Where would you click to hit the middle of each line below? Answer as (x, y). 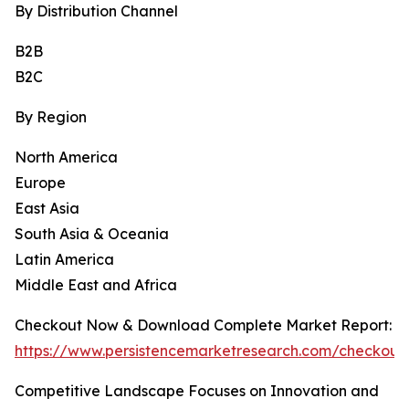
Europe (40, 183)
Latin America (64, 260)
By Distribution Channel (96, 11)
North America (66, 157)
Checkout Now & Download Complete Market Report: (203, 325)
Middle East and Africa (96, 285)
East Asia (47, 209)
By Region (51, 117)
